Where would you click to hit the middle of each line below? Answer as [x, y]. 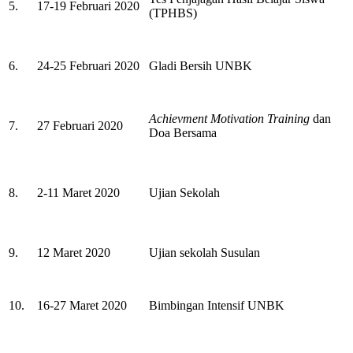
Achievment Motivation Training [229, 118]
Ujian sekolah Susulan [204, 252]
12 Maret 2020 [74, 252]
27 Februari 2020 [80, 125]
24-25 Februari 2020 [88, 65]
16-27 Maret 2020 [82, 305]
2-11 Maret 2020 [78, 192]
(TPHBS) [173, 13]
